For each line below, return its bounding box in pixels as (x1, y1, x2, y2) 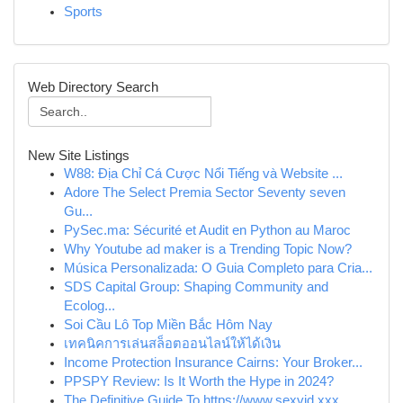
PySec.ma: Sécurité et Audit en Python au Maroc (64, 223, 351, 237)
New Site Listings (28, 148, 130, 163)
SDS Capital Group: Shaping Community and (64, 280, 328, 294)
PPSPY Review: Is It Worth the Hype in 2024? (64, 374, 334, 389)
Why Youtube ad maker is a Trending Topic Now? (64, 242, 352, 256)
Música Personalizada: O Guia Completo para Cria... (64, 261, 372, 275)
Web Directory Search (28, 79, 158, 94)
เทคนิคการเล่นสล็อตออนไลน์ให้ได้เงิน (64, 336, 281, 351)
